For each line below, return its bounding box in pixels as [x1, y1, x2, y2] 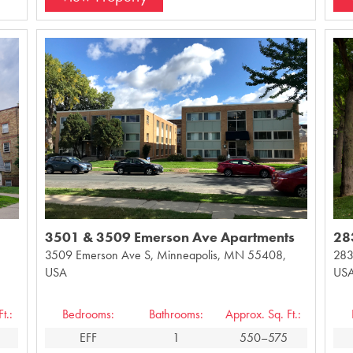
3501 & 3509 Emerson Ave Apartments [44, 227, 295, 246]
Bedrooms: [62, 305, 115, 322]
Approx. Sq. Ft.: [225, 305, 302, 322]
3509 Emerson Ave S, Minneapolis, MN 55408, [44, 246, 286, 263]
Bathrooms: [148, 305, 203, 322]
